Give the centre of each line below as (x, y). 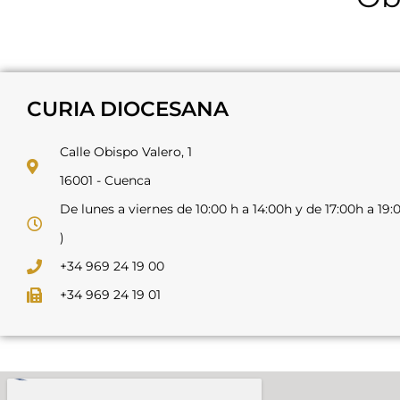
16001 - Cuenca (106, 180)
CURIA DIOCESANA (128, 109)
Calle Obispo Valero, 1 (126, 152)
